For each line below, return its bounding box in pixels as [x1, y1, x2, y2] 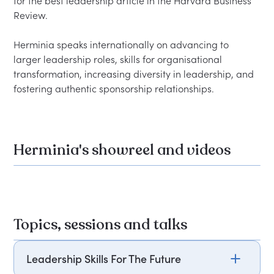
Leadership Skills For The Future [26, 251, 182, 265]
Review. [13, 9, 48, 21]
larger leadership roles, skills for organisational [13, 53, 225, 65]
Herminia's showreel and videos [13, 139, 231, 160]
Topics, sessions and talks [13, 214, 188, 235]
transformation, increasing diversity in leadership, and [13, 67, 257, 80]
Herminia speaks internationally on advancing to [13, 38, 232, 51]
